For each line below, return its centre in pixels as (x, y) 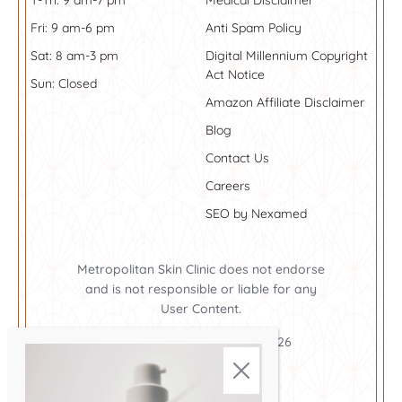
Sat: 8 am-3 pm (74, 56)
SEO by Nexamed (256, 214)
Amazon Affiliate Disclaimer (285, 102)
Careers (228, 186)
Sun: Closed (64, 83)
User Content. (201, 309)
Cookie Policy (201, 375)
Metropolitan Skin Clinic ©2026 (201, 342)
